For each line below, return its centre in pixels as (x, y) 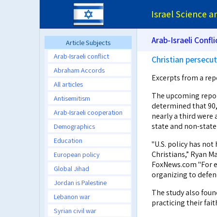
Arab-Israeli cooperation (88, 112)
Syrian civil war (75, 210)
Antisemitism (72, 98)
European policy (77, 154)
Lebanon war (72, 196)
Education (68, 140)
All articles (68, 84)
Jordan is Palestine (80, 182)
